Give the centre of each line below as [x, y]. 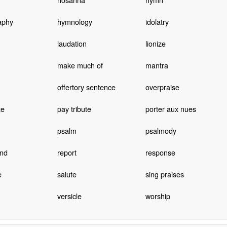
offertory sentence [86, 87]
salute [67, 174]
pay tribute [74, 108]
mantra [157, 65]
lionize [155, 43]
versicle [69, 196]
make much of [80, 65]
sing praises [164, 174]
